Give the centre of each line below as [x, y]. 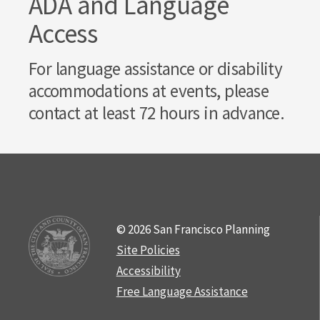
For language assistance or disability [156, 69]
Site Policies [148, 250]
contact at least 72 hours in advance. [159, 113]
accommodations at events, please [149, 91]
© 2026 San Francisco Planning [193, 229]
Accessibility [148, 271]
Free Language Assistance [182, 291]
